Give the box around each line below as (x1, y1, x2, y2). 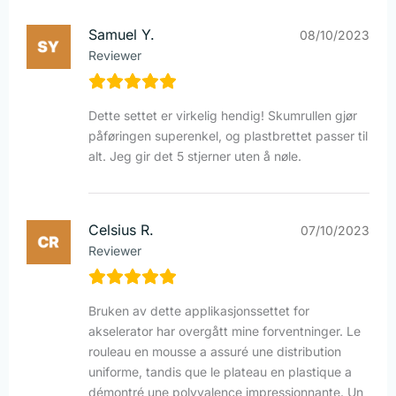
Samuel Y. (88, 26, 155, 44)
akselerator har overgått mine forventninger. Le (88, 324, 361, 339)
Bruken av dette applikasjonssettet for (88, 303, 309, 319)
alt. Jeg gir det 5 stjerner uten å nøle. (88, 148, 301, 164)
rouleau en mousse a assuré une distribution (88, 344, 341, 360)
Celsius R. (88, 221, 154, 240)
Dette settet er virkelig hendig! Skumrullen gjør (88, 108, 357, 124)
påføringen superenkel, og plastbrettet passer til (88, 128, 368, 144)
